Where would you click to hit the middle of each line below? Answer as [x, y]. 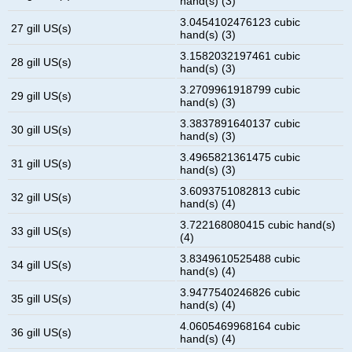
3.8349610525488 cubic [240, 258]
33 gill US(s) [42, 231]
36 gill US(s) [42, 332]
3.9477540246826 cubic [240, 292]
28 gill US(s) [42, 62]
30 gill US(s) [42, 129]
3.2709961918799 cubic [240, 89]
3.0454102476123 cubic [240, 22]
